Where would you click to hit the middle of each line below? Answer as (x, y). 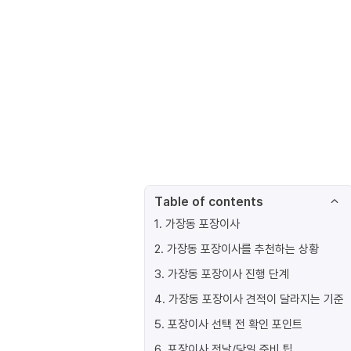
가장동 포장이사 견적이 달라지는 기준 (256, 299)
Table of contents (209, 201)
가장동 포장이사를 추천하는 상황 (243, 248)
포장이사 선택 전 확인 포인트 (235, 324)
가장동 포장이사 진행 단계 (228, 273)
